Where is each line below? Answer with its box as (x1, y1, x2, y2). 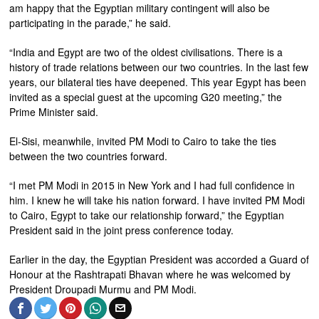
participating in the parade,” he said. (9, 16, 172, 31)
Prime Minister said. (9, 105, 99, 120)
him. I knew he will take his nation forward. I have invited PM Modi (9, 193, 305, 208)
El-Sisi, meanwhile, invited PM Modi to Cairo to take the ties (9, 134, 277, 149)
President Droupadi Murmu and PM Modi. (9, 282, 197, 297)
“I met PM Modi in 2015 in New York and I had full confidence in (9, 178, 296, 193)
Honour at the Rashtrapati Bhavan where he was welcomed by (9, 267, 291, 282)
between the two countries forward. (9, 149, 168, 164)
